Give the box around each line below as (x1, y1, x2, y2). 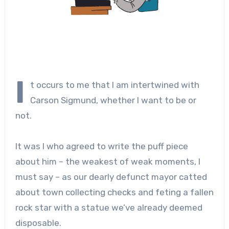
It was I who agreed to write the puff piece (15, 141, 188, 151)
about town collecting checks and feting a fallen (15, 187, 214, 197)
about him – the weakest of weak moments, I (15, 156, 200, 167)
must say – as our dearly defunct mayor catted (15, 171, 207, 182)
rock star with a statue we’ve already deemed (15, 202, 202, 213)
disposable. (15, 217, 61, 228)
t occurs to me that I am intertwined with (30, 79, 199, 90)
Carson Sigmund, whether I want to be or (30, 95, 196, 105)
